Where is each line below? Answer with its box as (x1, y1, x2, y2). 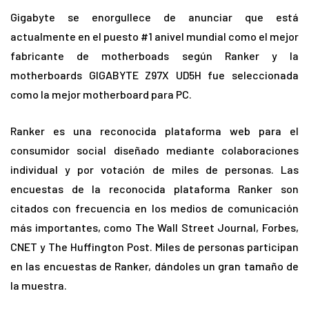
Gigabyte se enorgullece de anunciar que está (10, 10, 299, 24)
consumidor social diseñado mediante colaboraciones (10, 143, 299, 157)
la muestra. (10, 279, 67, 292)
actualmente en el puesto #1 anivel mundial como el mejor (10, 30, 299, 43)
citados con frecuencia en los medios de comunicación (10, 201, 299, 215)
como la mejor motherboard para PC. (10, 88, 192, 101)
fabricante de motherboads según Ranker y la (10, 49, 299, 63)
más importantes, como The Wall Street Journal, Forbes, (10, 221, 299, 235)
